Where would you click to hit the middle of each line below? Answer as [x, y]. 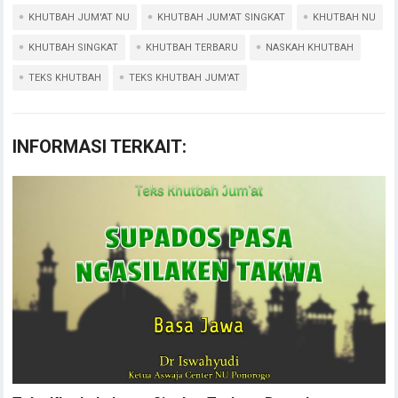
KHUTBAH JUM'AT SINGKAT [222, 17]
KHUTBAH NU [345, 17]
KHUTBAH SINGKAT [74, 47]
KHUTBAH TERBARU [192, 47]
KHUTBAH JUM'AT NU [80, 17]
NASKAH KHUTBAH [310, 47]
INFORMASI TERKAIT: [100, 146]
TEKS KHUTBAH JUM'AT [185, 77]
